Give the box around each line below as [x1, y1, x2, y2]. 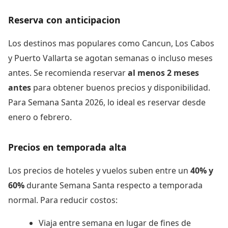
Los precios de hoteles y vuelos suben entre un [8, 164, 190, 176]
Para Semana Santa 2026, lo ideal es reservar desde [8, 96, 206, 108]
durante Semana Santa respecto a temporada [24, 179, 203, 191]
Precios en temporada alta [8, 140, 127, 153]
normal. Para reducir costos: [8, 194, 118, 206]
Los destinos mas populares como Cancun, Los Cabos [8, 37, 214, 49]
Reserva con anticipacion [8, 13, 121, 26]
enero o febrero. [8, 111, 72, 123]
